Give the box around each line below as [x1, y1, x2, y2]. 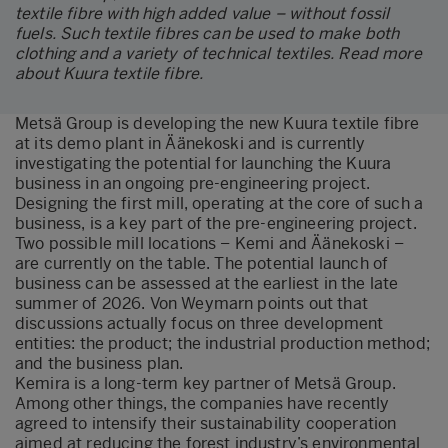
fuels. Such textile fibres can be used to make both [15, 23, 400, 43]
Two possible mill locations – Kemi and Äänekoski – [15, 233, 405, 253]
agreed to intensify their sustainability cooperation [15, 413, 397, 433]
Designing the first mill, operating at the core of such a [15, 193, 424, 213]
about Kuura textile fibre [15, 63, 200, 83]
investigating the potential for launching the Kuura [15, 153, 392, 173]
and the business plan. [15, 353, 184, 373]
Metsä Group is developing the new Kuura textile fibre [15, 113, 420, 133]
